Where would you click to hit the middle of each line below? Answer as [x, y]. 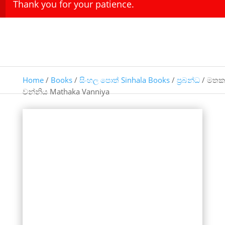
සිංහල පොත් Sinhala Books [124, 80]
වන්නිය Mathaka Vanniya [66, 91]
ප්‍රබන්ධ [188, 80]
